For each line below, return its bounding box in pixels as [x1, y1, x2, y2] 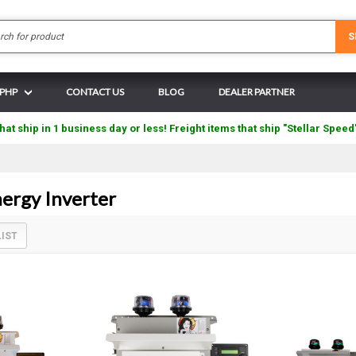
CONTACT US [66, 86, 124, 98]
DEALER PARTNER [219, 86, 295, 98]
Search [178, 21, 209, 33]
